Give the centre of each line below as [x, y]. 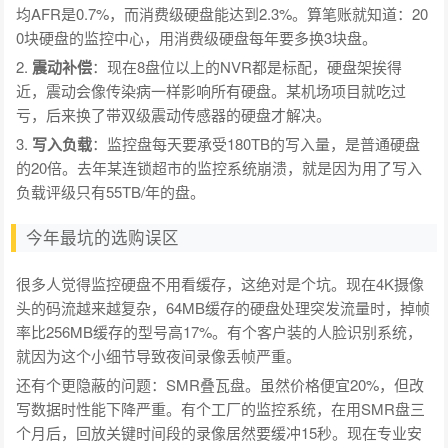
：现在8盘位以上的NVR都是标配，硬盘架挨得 [247, 66]
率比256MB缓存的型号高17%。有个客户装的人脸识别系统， [219, 331]
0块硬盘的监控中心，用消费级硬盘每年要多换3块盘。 [197, 37]
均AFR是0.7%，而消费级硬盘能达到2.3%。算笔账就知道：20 [222, 13]
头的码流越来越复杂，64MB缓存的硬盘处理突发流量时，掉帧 [223, 307]
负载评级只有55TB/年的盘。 [111, 191]
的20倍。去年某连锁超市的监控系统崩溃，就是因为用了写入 [219, 167]
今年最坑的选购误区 [103, 237]
